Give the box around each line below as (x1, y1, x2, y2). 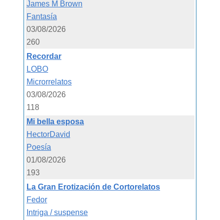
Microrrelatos (26, 77, 72, 86)
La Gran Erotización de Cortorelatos (26, 182, 160, 191)
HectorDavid (26, 130, 70, 138)
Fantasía (26, 12, 57, 21)
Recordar (26, 52, 61, 60)
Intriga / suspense (26, 208, 88, 217)
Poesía (26, 142, 51, 151)
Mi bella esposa (26, 117, 84, 126)
